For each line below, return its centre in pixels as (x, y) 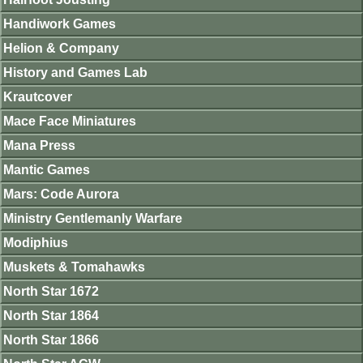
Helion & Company (61, 48)
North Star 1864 (51, 316)
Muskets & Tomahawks (74, 267)
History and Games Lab (75, 73)
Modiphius (36, 243)
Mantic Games (47, 170)
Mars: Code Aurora (61, 194)
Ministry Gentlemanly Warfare (93, 218)
